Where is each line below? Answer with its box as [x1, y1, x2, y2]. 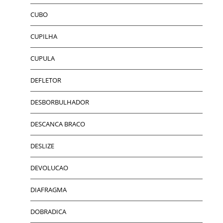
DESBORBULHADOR [30, 97, 90, 107]
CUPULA [30, 53, 55, 63]
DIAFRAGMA [30, 185, 67, 194]
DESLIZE [30, 141, 55, 150]
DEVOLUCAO [30, 163, 69, 172]
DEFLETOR [30, 75, 62, 85]
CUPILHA [30, 31, 58, 41]
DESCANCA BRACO [30, 119, 86, 128]
